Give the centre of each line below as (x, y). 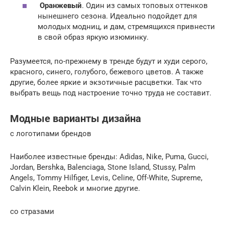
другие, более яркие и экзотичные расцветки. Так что (106, 83)
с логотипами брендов (51, 134)
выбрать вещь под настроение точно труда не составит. (111, 93)
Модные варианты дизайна (76, 119)
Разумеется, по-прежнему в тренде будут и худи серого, (109, 62)
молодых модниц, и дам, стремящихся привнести (126, 27)
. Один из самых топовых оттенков (145, 6)
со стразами (32, 212)
